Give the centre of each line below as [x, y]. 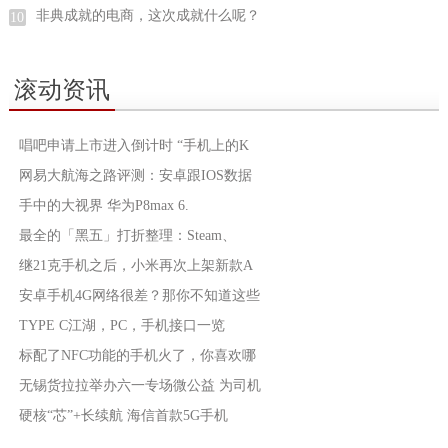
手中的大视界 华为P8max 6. [103, 205]
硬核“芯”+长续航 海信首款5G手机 [123, 415]
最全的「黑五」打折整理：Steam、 [127, 235]
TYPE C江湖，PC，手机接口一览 [121, 325]
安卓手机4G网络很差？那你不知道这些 [139, 295]
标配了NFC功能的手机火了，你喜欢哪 [137, 355]
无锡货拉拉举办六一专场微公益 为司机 [139, 385]
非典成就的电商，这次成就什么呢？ [147, 15]
